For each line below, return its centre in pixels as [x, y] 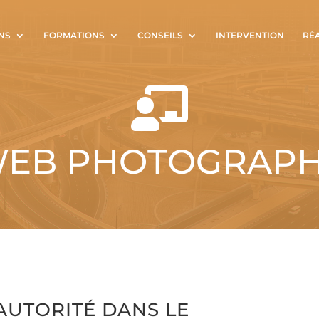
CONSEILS [160, 35]
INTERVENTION [250, 35]
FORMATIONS [74, 35]
